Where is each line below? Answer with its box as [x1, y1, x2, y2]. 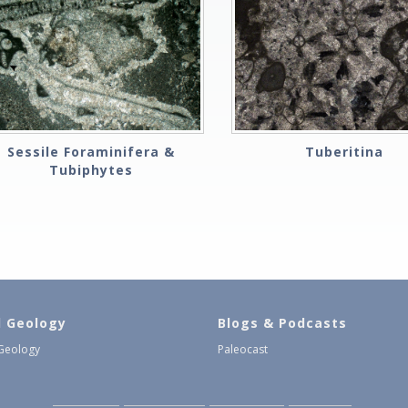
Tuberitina [304, 143, 383, 161]
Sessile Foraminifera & [7, 143, 176, 161]
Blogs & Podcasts [218, 314, 347, 332]
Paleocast [218, 342, 268, 358]
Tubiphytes [49, 161, 134, 179]
